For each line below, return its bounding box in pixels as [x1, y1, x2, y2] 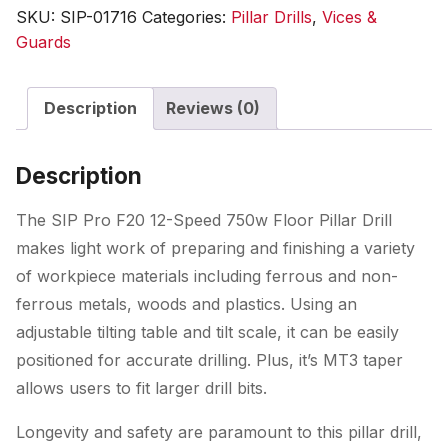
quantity [15, 149, 75, 169]
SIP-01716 [60, 7, 137, 27]
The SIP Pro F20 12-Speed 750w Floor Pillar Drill [16, 210, 392, 230]
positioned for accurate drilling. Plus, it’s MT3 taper [16, 350, 403, 370]
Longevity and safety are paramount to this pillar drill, [16, 422, 422, 442]
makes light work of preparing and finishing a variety [16, 238, 415, 258]
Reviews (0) [166, 98, 260, 118]
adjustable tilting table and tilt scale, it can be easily [16, 322, 399, 342]
